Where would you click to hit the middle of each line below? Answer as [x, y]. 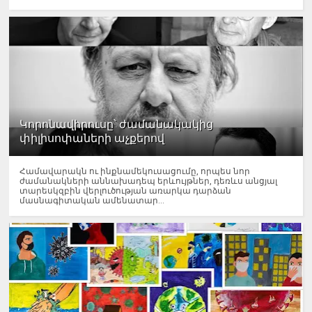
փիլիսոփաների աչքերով [92, 139]
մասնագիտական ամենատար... [92, 201]
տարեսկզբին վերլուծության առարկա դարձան [126, 191]
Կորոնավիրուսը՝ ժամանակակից [117, 125]
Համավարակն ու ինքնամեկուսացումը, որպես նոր [135, 172]
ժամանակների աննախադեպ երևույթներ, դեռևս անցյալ [149, 181]
